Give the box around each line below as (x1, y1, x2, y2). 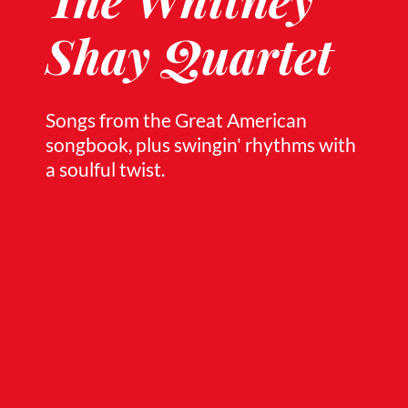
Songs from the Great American (46, 108, 308, 131)
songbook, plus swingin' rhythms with (46, 133, 357, 156)
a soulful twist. (46, 158, 166, 180)
